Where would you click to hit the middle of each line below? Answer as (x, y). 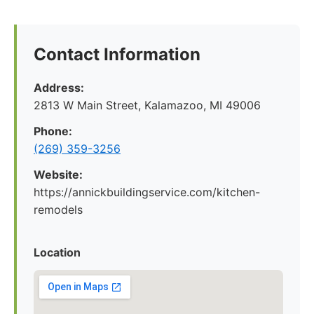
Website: (58, 175)
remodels (58, 210)
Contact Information (117, 54)
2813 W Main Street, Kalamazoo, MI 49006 (147, 105)
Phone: (53, 131)
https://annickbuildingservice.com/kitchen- (147, 192)
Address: (59, 88)
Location (57, 252)
